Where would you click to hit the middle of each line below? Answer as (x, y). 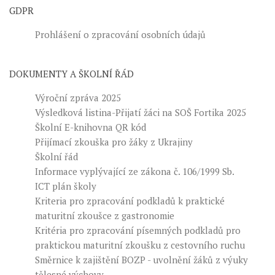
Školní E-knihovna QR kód (90, 127)
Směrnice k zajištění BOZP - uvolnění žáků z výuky (141, 259)
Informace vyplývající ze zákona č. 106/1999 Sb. (134, 171)
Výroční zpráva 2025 (78, 97)
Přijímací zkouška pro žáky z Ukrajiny (114, 141)
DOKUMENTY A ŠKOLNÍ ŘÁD (72, 73)
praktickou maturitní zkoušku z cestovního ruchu (140, 245)
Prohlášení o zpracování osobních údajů (120, 34)
